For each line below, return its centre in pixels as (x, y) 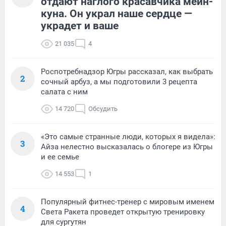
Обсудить (103, 109)
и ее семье (60, 157)
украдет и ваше (80, 26)
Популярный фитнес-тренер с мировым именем (128, 202)
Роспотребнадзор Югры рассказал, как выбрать (127, 72)
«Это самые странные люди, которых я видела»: (128, 137)
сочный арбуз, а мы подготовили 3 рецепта (119, 82)
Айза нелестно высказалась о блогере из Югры (127, 147)
